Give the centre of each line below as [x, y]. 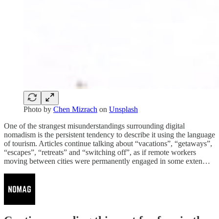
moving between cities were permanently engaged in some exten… [107, 161]
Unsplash [123, 109]
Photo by [38, 109]
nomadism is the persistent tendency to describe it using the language [109, 134]
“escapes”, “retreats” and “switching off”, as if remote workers [100, 152]
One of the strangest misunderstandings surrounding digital [94, 126]
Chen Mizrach [75, 109]
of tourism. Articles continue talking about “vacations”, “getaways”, [108, 143]
